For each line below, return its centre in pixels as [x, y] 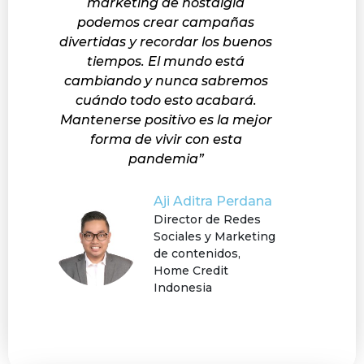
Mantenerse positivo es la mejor [166, 120]
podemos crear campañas [166, 23]
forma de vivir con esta [166, 140]
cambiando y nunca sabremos [166, 81]
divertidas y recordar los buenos [166, 42]
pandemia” [166, 159]
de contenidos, [197, 254]
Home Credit [191, 271]
